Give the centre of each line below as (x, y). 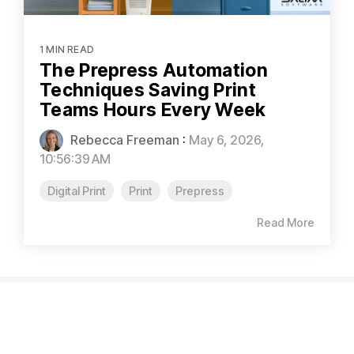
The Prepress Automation (154, 70)
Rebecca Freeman (123, 139)
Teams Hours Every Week (153, 109)
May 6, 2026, (226, 139)
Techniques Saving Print (148, 90)
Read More (286, 222)
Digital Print (77, 190)
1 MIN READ (67, 49)
